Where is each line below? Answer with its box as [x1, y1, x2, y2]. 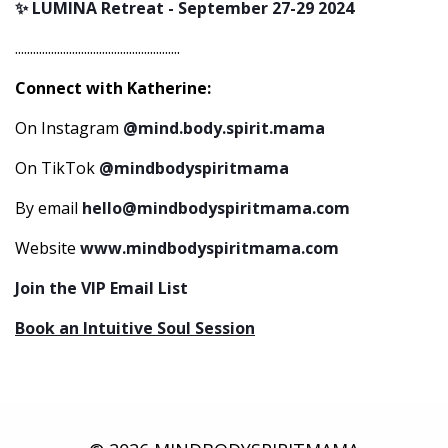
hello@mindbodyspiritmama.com [82, 197, 350, 219]
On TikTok [15, 157, 99, 179]
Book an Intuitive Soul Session [15, 317, 255, 339]
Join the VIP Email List [15, 277, 192, 299]
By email [15, 197, 82, 219]
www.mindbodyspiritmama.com [80, 237, 339, 259]
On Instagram [15, 117, 123, 139]
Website [15, 237, 80, 259]
